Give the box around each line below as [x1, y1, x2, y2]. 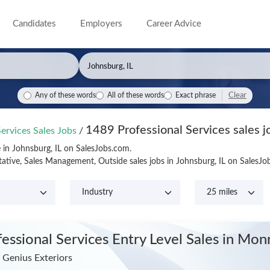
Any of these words [35, 92, 96, 99]
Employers [80, 19, 123, 28]
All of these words [107, 92, 164, 99]
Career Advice [146, 19, 202, 28]
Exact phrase [175, 92, 216, 99]
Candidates [13, 19, 57, 28]
